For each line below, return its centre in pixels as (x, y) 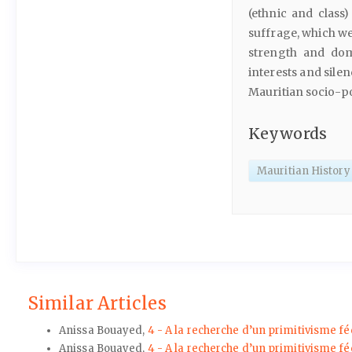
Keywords (288, 134)
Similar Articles (97, 303)
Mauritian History (304, 170)
